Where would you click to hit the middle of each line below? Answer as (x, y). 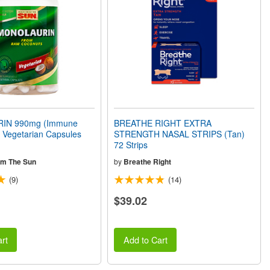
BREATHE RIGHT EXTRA (163, 123)
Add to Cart (145, 240)
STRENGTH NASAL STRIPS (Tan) (180, 134)
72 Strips (131, 145)
